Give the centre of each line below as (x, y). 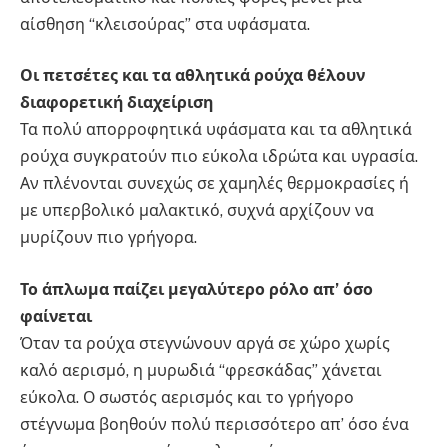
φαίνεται (56, 316)
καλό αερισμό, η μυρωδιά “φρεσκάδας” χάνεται (201, 370)
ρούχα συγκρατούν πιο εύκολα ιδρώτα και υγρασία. (219, 157)
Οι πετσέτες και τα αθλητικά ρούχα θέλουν (192, 76)
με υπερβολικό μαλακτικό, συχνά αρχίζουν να (197, 211)
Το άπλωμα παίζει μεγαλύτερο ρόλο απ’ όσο (196, 289)
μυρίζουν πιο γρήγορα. (108, 238)
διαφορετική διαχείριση (116, 103)
